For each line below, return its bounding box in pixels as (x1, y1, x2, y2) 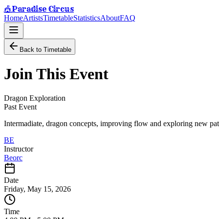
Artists (23, 14, 43, 22)
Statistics (73, 14, 100, 22)
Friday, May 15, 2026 (4, 184, 71, 193)
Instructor (4, 144, 33, 153)
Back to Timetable (20, 46, 71, 53)
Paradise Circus (12, 4, 74, 14)
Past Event (4, 102, 37, 111)
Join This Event (4, 65, 109, 83)
